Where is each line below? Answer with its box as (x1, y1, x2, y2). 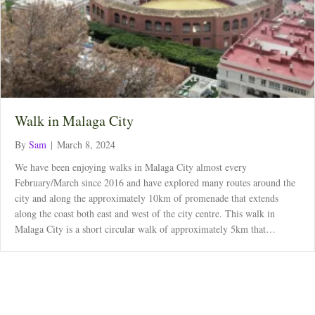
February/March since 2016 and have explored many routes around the (15, 176, 295, 190)
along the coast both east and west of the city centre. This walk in (15, 207, 275, 221)
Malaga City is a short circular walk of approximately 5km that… (15, 222, 276, 236)
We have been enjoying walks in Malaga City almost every (15, 160, 247, 174)
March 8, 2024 (57, 138, 115, 152)
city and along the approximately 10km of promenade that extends (15, 191, 278, 205)
